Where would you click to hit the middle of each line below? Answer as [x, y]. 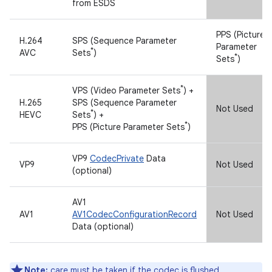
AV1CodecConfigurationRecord [134, 215]
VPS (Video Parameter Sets [126, 91]
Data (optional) [103, 227]
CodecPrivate [117, 159]
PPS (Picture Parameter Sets [128, 127]
